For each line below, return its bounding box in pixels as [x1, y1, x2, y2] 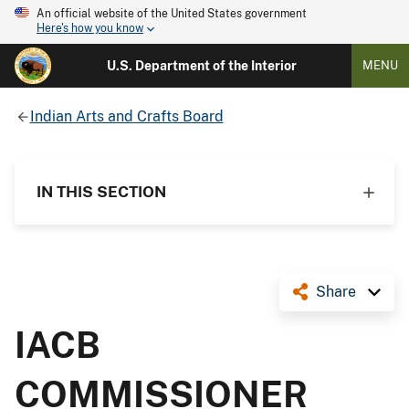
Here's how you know [37, 22, 143, 36]
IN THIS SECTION [37, 182, 166, 201]
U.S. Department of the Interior [106, 58, 297, 73]
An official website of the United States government [37, 7, 307, 20]
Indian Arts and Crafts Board [29, 107, 224, 125]
